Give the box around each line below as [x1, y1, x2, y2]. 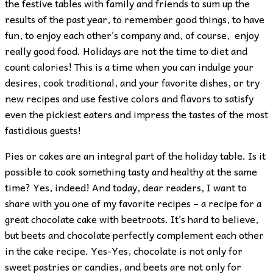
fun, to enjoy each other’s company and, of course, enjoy [5, 26, 259, 43]
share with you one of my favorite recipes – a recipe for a [5, 194, 261, 211]
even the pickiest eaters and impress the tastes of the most [5, 105, 268, 122]
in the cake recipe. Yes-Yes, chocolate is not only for [5, 242, 243, 258]
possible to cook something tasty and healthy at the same [5, 163, 257, 179]
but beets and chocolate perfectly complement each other [5, 226, 264, 243]
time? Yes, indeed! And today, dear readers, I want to [5, 179, 247, 195]
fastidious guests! [5, 121, 81, 138]
